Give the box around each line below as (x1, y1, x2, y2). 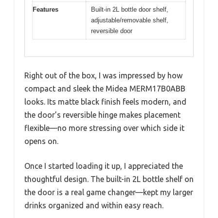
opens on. (24, 136, 58, 145)
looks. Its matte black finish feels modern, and (24, 97, 186, 106)
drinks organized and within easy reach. (24, 200, 163, 210)
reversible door (91, 27, 132, 35)
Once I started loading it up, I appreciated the (24, 161, 183, 170)
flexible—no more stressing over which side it (24, 123, 184, 132)
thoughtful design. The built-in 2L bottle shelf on (24, 174, 194, 183)
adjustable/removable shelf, (91, 17, 168, 24)
